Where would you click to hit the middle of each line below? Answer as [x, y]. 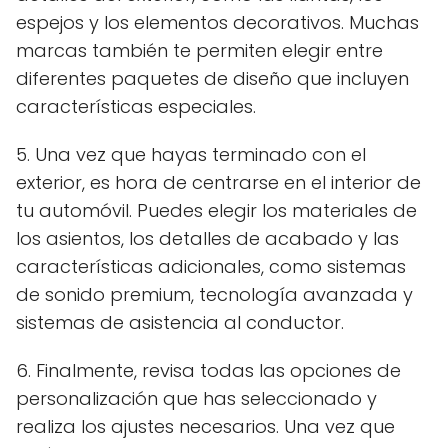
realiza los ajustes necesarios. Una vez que [205, 426]
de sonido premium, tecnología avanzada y [214, 294]
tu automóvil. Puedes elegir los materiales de [216, 210]
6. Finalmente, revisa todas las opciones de [208, 370]
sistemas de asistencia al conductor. [180, 322]
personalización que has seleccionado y [196, 398]
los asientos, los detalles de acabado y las [207, 238]
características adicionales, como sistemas [211, 266]
